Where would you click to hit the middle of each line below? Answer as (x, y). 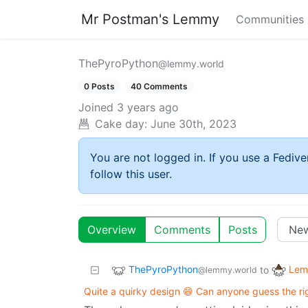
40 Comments (159, 86)
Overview (112, 230)
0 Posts (99, 86)
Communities (270, 19)
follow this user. (131, 174)
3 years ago (148, 108)
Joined (96, 108)
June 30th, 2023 (194, 124)
